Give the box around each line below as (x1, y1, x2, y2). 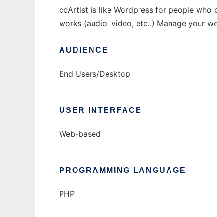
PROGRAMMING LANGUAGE (59, 166, 186, 175)
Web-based (59, 129, 101, 139)
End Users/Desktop (59, 69, 130, 79)
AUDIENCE (59, 46, 108, 55)
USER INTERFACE (59, 106, 142, 115)
